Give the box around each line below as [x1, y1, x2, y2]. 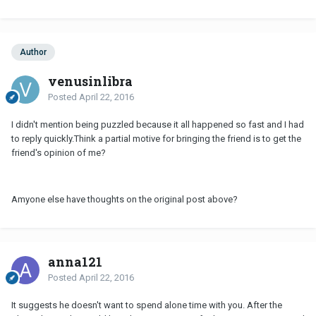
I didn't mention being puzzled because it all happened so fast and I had [11, 119, 304, 130]
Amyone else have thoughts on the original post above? [11, 193, 238, 205]
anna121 [48, 253, 102, 270]
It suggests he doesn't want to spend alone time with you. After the [11, 299, 282, 310]
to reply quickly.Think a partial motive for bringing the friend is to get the [11, 133, 301, 144]
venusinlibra [48, 72, 133, 90]
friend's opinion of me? [11, 147, 106, 158]
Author [20, 47, 47, 58]
